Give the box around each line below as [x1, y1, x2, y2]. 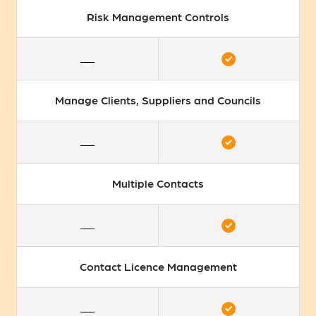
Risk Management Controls [87, 10, 229, 24]
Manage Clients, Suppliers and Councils [55, 93, 261, 107]
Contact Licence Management [79, 260, 237, 274]
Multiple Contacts [112, 176, 204, 190]
